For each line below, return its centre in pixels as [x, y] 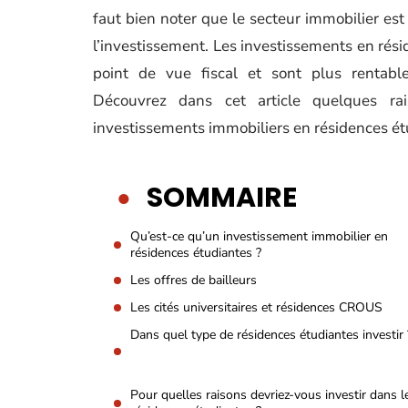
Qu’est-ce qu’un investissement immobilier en [259, 236]
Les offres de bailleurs [194, 280]
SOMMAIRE [222, 198]
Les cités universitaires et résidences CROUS [256, 307]
